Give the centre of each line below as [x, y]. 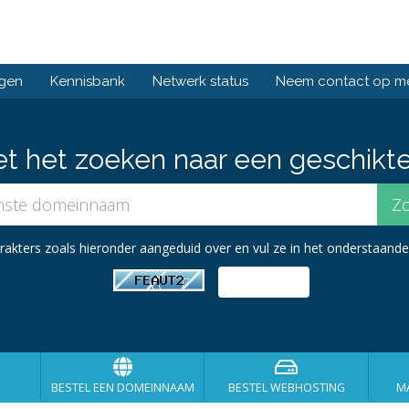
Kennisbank [88, 81]
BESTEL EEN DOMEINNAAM [122, 388]
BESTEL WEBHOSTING [286, 388]
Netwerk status [200, 81]
